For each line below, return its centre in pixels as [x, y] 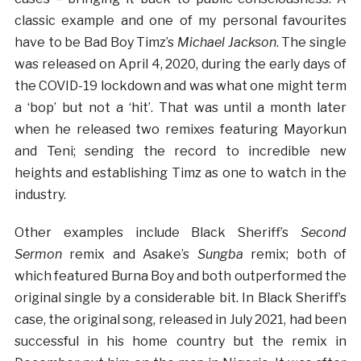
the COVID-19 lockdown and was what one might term [180, 85]
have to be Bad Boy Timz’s [96, 42]
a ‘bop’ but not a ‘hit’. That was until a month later [180, 107]
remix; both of [299, 254]
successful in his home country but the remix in [180, 341]
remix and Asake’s [133, 254]
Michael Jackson [227, 42]
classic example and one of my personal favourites [180, 20]
